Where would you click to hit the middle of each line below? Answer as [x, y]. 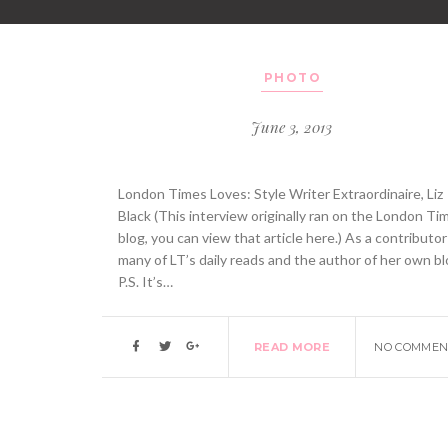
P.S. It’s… [145, 281]
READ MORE [291, 347]
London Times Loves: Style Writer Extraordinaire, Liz [280, 193]
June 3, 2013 [292, 127]
